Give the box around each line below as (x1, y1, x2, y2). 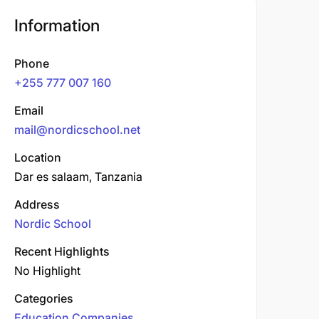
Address (14, 197, 60, 211)
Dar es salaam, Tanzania (14, 169, 142, 184)
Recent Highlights (14, 244, 110, 258)
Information (14, 16, 100, 36)
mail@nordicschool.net (14, 122, 140, 137)
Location (14, 150, 61, 164)
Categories (14, 291, 73, 305)
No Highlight (14, 263, 80, 278)
